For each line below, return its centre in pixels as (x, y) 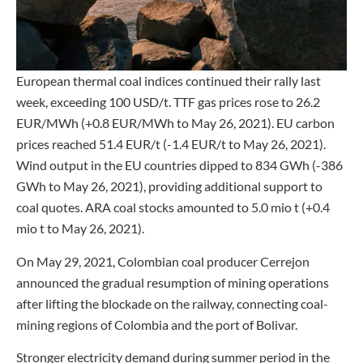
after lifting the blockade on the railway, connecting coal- (172, 303)
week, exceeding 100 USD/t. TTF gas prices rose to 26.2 (168, 102)
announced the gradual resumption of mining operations (173, 282)
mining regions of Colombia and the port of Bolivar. (157, 324)
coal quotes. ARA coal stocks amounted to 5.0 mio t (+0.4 (173, 207)
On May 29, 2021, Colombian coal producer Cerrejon (163, 261)
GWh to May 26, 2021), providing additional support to (169, 186)
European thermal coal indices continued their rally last (169, 81)
